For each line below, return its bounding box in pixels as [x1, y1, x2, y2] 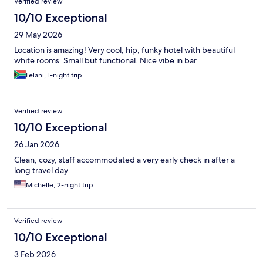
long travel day [14, 165, 68, 176]
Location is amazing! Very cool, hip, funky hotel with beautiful [14, 45, 235, 56]
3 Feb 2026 [14, 249, 56, 260]
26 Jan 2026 [14, 139, 59, 150]
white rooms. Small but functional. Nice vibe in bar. [14, 55, 198, 66]
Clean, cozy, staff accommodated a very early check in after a [14, 154, 235, 166]
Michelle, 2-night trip [26, 180, 93, 190]
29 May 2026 [14, 29, 62, 41]
